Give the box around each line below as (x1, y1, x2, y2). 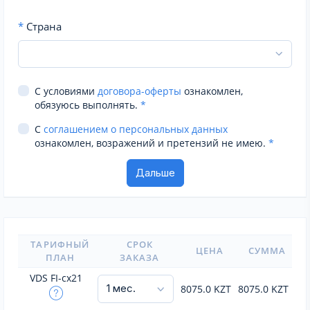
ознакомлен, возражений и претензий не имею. (35, 136, 268, 149)
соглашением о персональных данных (44, 122, 228, 136)
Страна (24, 19, 62, 33)
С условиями (35, 84, 98, 98)
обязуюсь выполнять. (35, 98, 140, 111)
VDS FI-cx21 (30, 271, 82, 284)
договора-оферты (98, 84, 181, 98)
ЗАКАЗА (119, 251, 160, 264)
